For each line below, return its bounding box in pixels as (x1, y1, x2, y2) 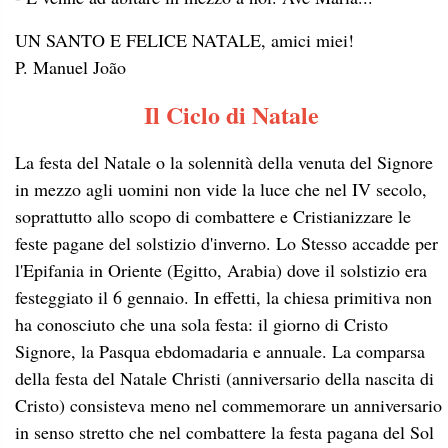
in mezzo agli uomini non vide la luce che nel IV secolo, (15, 176, 427, 201)
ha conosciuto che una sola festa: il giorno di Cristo (15, 311, 388, 336)
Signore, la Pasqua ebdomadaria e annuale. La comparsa (15, 338, 425, 363)
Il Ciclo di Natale (144, 96, 319, 132)
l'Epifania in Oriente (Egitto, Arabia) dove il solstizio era (15, 257, 427, 282)
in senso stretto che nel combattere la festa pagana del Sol (15, 419, 434, 444)
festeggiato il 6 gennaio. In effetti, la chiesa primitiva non (15, 284, 432, 309)
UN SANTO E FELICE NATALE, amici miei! (15, 27, 354, 52)
